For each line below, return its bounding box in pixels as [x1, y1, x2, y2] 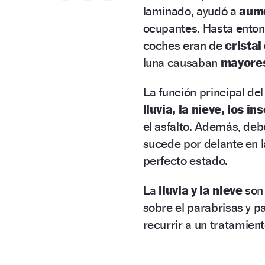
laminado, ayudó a [143, 3, 240, 18]
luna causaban [143, 54, 221, 70]
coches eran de [143, 37, 225, 53]
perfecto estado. [143, 153, 228, 168]
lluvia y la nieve [159, 182, 243, 198]
